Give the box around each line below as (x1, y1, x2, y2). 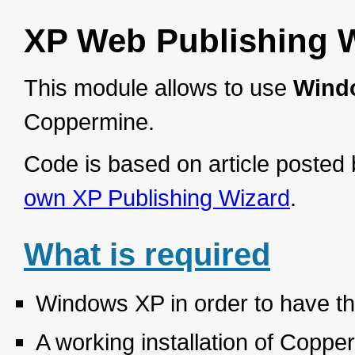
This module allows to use (24, 74, 293, 101)
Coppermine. (24, 108, 155, 135)
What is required (24, 236, 270, 272)
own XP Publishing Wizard (24, 184, 290, 211)
